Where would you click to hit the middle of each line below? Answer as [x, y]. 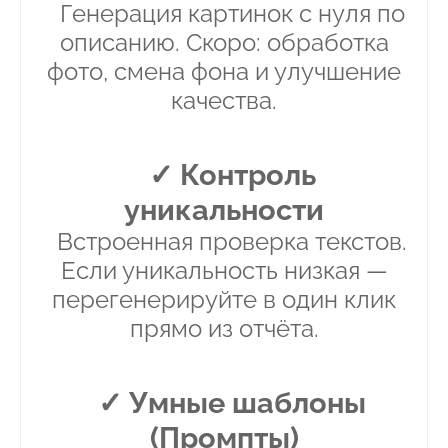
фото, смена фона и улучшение [224, 72]
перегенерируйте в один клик [224, 300]
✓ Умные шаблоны [232, 403]
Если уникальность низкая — [224, 271]
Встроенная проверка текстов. [232, 242]
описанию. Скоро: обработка [224, 43]
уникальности [224, 210]
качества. [224, 101]
